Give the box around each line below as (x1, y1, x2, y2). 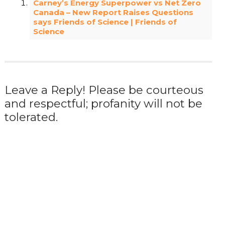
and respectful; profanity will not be (4, 96, 202, 110)
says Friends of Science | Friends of (33, 17, 177, 27)
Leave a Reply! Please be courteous (4, 82, 203, 97)
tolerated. (4, 109, 58, 124)
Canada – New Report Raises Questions (33, 7, 194, 17)
